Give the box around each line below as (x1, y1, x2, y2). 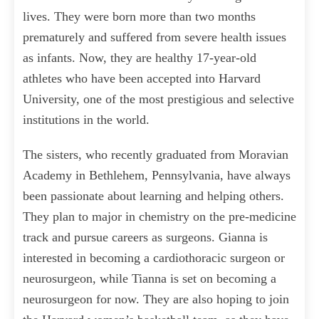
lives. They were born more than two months (23, 9, 256, 24)
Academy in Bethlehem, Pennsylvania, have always (23, 168, 291, 183)
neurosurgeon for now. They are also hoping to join (23, 292, 289, 307)
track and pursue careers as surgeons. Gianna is (23, 230, 268, 245)
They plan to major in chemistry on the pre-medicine (23, 209, 296, 224)
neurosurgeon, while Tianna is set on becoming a (23, 271, 276, 286)
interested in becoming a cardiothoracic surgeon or (23, 251, 285, 266)
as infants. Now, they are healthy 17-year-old (23, 51, 256, 66)
